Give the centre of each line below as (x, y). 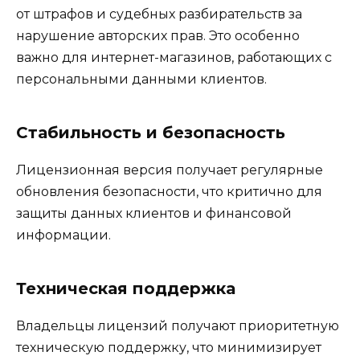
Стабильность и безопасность (151, 132)
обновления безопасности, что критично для (169, 191)
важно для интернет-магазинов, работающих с (174, 57)
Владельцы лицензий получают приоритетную (178, 325)
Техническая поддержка (126, 288)
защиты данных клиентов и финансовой (154, 213)
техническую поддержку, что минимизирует (169, 347)
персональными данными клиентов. (141, 79)
